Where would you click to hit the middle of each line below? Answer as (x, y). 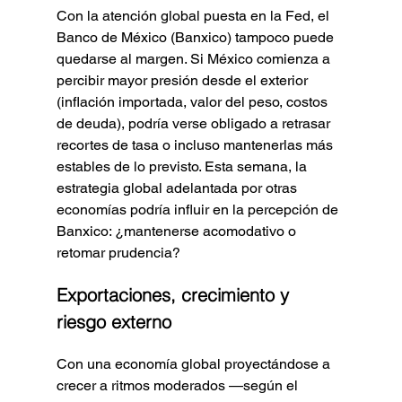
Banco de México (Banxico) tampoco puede (197, 37)
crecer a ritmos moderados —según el (179, 385)
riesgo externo (114, 321)
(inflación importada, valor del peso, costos (193, 101)
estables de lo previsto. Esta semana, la (183, 166)
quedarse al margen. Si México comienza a (195, 58)
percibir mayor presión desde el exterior (184, 80)
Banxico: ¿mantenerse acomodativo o (178, 231)
